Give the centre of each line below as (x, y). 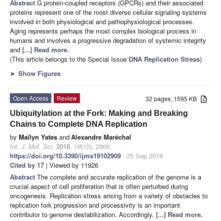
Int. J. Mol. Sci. (32, 146)
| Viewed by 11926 (71, 165)
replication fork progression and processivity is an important (95, 205)
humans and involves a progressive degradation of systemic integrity (108, 40)
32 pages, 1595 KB (173, 98)
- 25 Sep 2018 (142, 155)
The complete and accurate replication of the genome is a (119, 177)
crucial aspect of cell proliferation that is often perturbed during (99, 186)
